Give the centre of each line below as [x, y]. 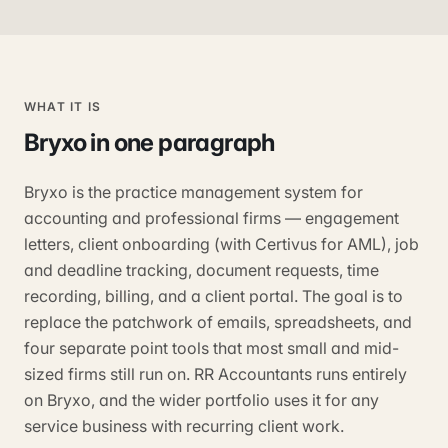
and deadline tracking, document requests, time [201, 270]
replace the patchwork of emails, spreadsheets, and [218, 322]
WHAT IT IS [62, 106]
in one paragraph [180, 142]
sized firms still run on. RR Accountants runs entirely [215, 374]
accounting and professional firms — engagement [211, 218]
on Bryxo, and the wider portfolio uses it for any [201, 400]
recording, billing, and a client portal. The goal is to [213, 296]
